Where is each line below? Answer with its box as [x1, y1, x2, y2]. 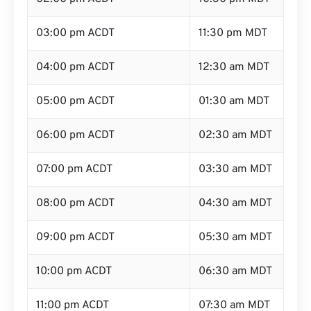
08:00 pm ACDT [36, 196, 115, 210]
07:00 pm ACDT [36, 162, 112, 176]
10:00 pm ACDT [36, 264, 112, 278]
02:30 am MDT [199, 128, 272, 142]
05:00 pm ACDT [36, 94, 115, 108]
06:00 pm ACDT [36, 128, 115, 142]
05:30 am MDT [199, 230, 272, 244]
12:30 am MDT [199, 60, 269, 74]
